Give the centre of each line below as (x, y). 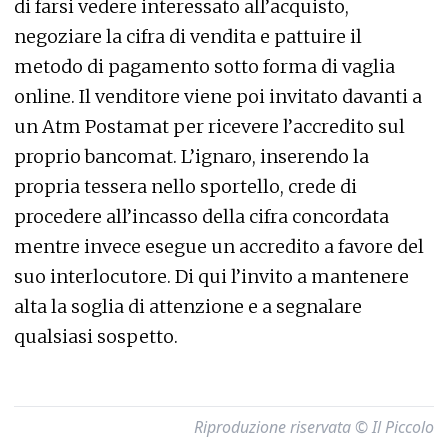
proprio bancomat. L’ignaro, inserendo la (191, 156)
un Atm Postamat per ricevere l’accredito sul (209, 126)
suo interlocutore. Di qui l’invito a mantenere (211, 276)
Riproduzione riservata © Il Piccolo (314, 427)
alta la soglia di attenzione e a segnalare (188, 306)
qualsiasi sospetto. (96, 336)
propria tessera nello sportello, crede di (185, 186)
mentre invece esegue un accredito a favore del (219, 246)
